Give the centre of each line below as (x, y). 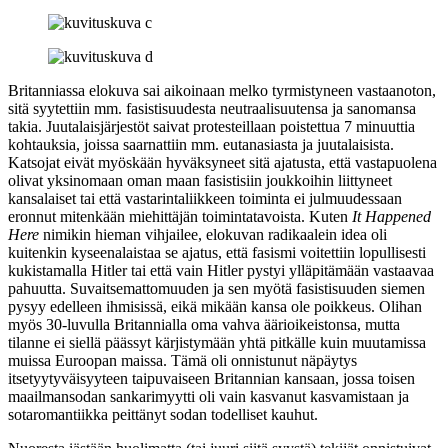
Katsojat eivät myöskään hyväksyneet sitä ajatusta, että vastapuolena (222, 162)
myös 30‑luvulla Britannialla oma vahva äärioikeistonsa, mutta (204, 324)
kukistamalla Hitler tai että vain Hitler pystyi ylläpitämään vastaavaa (221, 270)
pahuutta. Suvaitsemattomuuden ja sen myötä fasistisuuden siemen (216, 288)
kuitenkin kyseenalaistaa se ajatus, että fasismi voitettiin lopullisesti (217, 252)
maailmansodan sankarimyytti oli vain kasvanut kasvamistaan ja (208, 396)
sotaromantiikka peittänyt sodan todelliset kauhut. (163, 414)
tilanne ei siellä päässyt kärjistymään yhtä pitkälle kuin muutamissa (217, 342)
